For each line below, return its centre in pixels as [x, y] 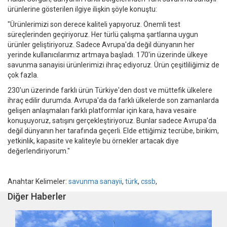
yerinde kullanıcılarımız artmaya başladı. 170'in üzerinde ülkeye [108, 55]
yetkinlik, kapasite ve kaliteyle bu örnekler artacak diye [93, 141]
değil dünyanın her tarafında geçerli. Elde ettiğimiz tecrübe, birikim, [113, 131]
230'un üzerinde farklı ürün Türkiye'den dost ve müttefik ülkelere [110, 90]
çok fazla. [23, 75]
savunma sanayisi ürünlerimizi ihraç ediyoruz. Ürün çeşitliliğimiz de [113, 65]
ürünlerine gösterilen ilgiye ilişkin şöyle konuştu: [82, 9]
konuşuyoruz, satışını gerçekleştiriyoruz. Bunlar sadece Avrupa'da [112, 121]
